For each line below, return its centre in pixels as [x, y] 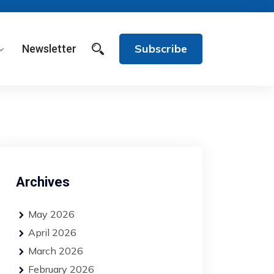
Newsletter [49, 49]
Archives [43, 182]
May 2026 [51, 214]
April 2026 [52, 232]
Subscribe [161, 49]
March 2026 [56, 251]
